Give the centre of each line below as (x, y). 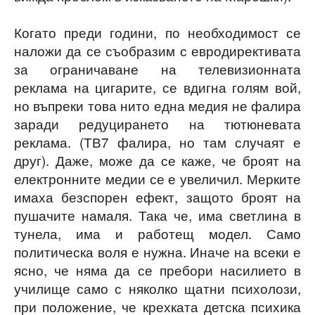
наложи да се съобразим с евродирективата (157, 50)
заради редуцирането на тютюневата (157, 123)
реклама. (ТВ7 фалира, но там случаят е (157, 142)
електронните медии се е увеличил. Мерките (157, 178)
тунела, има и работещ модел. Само (157, 233)
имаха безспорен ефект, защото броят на (157, 197)
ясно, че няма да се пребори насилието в (157, 270)
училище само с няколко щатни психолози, (157, 288)
